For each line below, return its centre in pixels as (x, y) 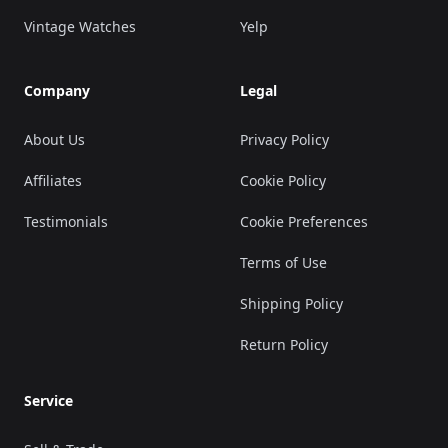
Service (48, 400)
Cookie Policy (283, 180)
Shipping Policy (291, 303)
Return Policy (284, 344)
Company (57, 90)
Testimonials (66, 221)
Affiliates (53, 180)
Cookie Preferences (304, 221)
